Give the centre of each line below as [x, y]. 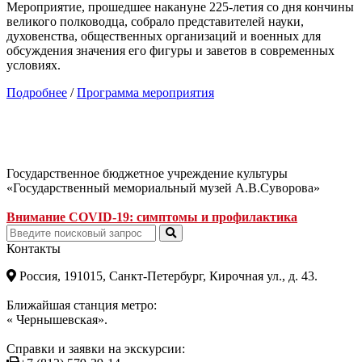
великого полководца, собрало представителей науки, [155, 21]
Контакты [34, 248]
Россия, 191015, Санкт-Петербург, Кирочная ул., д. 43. [167, 276]
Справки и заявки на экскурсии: [96, 348]
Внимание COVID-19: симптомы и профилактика [152, 217]
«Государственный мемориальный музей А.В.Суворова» [163, 187]
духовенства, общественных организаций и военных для [164, 36]
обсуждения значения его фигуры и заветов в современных [170, 50]
